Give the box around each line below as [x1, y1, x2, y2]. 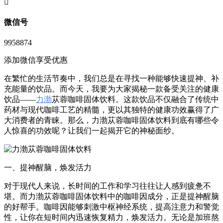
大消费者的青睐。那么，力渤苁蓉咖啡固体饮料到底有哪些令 [4, 116, 219, 125]
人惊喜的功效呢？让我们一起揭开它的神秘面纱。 [4, 126, 179, 135]
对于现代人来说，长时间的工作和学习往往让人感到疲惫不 [4, 182, 211, 191]
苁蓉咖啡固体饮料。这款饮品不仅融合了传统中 [52, 95, 219, 104]
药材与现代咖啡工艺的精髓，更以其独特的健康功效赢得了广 [4, 106, 219, 114]
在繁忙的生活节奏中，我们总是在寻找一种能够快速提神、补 [4, 74, 219, 83]
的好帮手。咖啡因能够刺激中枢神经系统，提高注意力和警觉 [4, 203, 219, 212]
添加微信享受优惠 [4, 56, 68, 65]
